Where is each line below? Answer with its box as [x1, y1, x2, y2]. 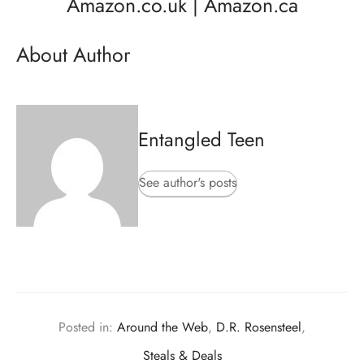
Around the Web [117, 317, 208, 336]
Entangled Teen [138, 125, 265, 154]
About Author [16, 39, 131, 69]
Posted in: [58, 317, 117, 336]
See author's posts [139, 173, 236, 192]
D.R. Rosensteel [216, 317, 301, 336]
